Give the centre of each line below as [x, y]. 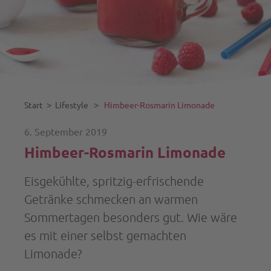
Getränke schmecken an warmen [111, 199]
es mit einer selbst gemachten [105, 235]
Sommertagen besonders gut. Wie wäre [131, 217]
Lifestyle [72, 105]
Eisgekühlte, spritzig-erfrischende [114, 181]
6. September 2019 [66, 132]
